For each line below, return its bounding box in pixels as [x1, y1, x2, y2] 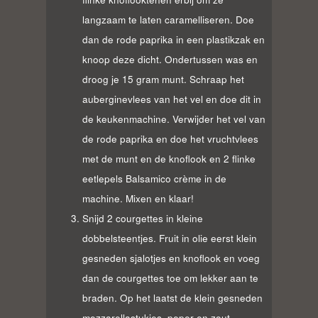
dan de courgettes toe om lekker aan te [82, 270, 258, 285]
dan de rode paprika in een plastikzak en [82, 32, 265, 46]
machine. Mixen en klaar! [82, 191, 194, 205]
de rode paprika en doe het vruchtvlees [82, 131, 258, 146]
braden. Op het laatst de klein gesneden [82, 290, 263, 305]
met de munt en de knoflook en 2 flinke [82, 151, 256, 165]
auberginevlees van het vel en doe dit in [82, 92, 261, 106]
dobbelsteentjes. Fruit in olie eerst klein [82, 231, 257, 245]
